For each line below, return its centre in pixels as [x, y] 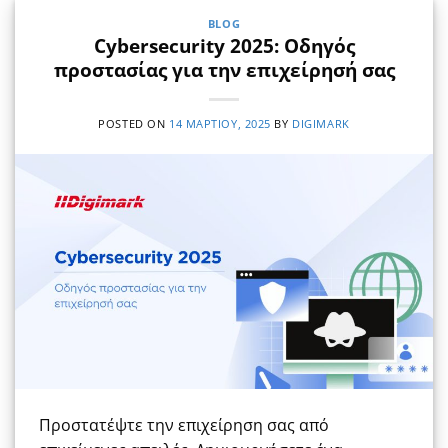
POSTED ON [133, 124]
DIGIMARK [321, 124]
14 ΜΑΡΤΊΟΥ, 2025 [219, 124]
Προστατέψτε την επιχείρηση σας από [184, 425]
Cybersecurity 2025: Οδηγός [224, 46]
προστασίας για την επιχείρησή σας [224, 70]
